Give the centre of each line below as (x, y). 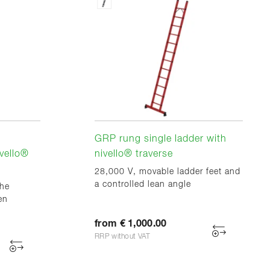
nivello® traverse (134, 155)
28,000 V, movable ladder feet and (168, 172)
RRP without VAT (123, 237)
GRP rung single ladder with (161, 140)
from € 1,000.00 (131, 224)
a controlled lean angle (143, 185)
